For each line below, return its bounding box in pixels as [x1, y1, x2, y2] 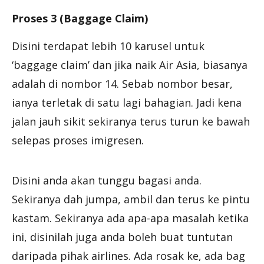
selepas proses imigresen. [12, 133, 144, 147]
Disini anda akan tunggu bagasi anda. [12, 173, 202, 187]
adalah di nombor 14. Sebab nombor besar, [12, 76, 233, 91]
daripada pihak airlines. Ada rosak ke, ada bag [12, 248, 245, 263]
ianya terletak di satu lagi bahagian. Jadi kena [12, 95, 242, 110]
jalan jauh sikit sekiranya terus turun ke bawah [12, 114, 250, 128]
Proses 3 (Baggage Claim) [12, 11, 148, 25]
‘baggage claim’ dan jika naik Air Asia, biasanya [12, 57, 247, 72]
